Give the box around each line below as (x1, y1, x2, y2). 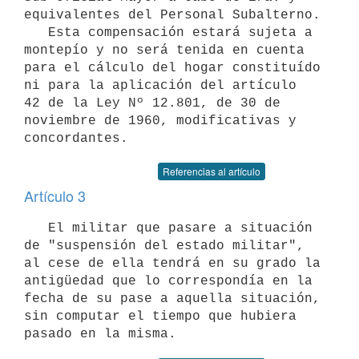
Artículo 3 (24, 185, 86, 206)
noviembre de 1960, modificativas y (24, 113, 296, 128)
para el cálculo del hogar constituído (24, 60, 321, 75)
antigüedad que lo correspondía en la (24, 273, 313, 288)
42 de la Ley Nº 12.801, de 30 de (24, 95, 280, 111)
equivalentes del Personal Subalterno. (24, 7, 321, 22)
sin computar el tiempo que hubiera (24, 309, 296, 324)
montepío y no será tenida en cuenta (24, 42, 305, 58)
